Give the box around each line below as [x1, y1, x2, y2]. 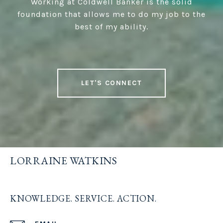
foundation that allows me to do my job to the [17, 9, 206, 19]
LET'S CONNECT [81, 79, 142, 88]
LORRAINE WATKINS [10, 154, 117, 168]
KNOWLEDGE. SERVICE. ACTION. [10, 193, 157, 205]
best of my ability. [75, 22, 148, 32]
